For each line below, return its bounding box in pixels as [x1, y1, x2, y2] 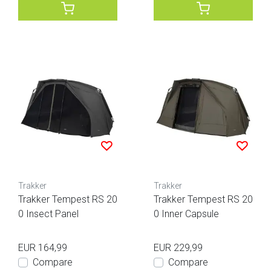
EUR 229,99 [154, 241, 203, 253]
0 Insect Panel [18, 207, 79, 220]
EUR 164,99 [18, 241, 67, 253]
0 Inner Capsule [154, 207, 219, 220]
